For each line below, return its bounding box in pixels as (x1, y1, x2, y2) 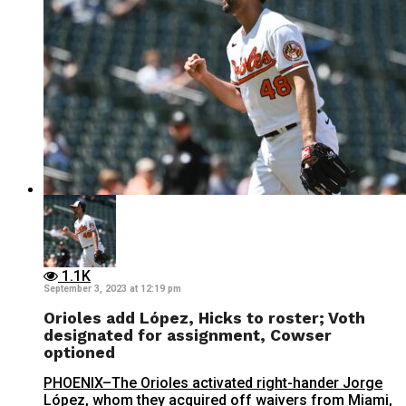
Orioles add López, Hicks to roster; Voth (43, 308, 365, 327)
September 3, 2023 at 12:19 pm (43, 283, 181, 295)
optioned (43, 343, 115, 362)
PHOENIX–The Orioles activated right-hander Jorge (43, 374, 382, 392)
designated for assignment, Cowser (43, 325, 332, 344)
